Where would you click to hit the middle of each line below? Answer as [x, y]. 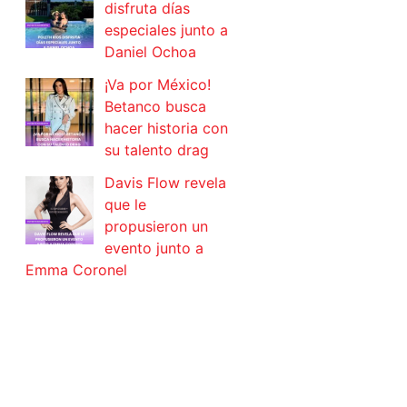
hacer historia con [166, 129]
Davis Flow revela [165, 183]
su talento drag [157, 150]
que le [125, 205]
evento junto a [154, 248]
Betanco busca [155, 107]
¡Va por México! [158, 85]
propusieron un [156, 227]
